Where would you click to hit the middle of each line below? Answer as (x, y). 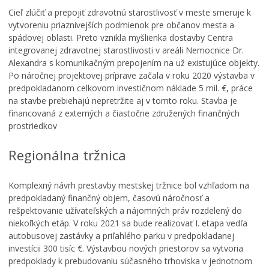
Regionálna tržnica (67, 156)
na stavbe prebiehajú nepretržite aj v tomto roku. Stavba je (123, 100)
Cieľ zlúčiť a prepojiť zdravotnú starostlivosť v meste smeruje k (130, 12)
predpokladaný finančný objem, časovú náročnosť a (109, 198)
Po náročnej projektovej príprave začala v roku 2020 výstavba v (131, 75)
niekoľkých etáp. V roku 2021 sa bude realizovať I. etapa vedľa (128, 223)
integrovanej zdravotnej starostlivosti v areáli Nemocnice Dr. (126, 50)
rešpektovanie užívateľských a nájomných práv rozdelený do (125, 210)
